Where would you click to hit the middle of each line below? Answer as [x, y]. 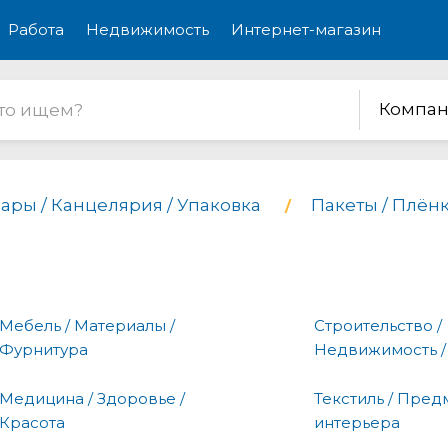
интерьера [357, 422]
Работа [36, 29]
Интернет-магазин [306, 29]
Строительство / [378, 325]
